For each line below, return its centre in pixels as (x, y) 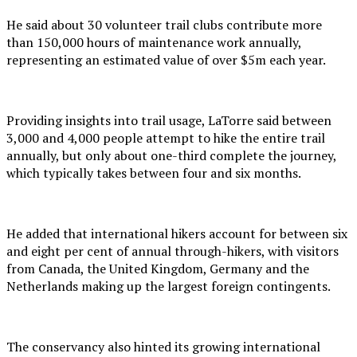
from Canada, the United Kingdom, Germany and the (158, 268)
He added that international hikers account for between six (177, 233)
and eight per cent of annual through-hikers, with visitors (173, 251)
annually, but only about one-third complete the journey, (171, 155)
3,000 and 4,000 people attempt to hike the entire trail (166, 137)
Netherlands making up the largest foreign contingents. (169, 286)
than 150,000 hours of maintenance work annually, (154, 42)
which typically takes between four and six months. (154, 173)
